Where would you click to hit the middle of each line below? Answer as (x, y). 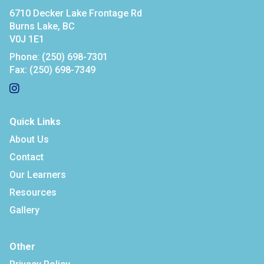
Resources (33, 192)
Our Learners (38, 175)
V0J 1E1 (27, 39)
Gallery (24, 210)
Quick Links (35, 122)
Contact (27, 157)
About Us (29, 139)
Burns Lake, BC (42, 26)
